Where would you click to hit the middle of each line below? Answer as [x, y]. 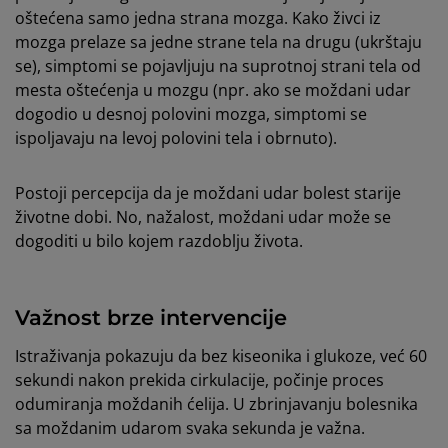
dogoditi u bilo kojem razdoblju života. [159, 241]
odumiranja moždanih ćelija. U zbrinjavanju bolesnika [216, 403]
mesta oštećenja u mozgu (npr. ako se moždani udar [213, 90]
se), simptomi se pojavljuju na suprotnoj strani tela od [218, 66]
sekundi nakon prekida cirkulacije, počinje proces [199, 379]
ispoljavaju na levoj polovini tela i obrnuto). [176, 138]
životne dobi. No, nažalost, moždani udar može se [203, 217]
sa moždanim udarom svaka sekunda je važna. [192, 427]
